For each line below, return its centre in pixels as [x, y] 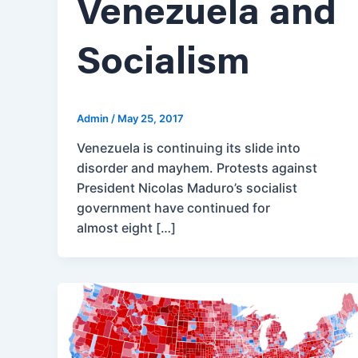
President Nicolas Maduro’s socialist [187, 187]
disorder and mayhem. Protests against [197, 167]
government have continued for [173, 207]
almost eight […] [126, 227]
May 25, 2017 [151, 119]
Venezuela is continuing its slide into [189, 147]
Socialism [163, 64]
